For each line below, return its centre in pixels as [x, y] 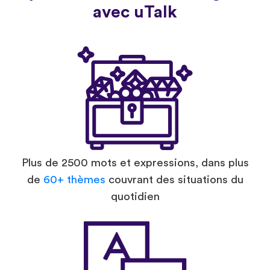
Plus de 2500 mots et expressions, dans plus [135, 163]
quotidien [135, 196]
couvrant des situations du [174, 180]
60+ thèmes [74, 180]
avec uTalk [135, 12]
